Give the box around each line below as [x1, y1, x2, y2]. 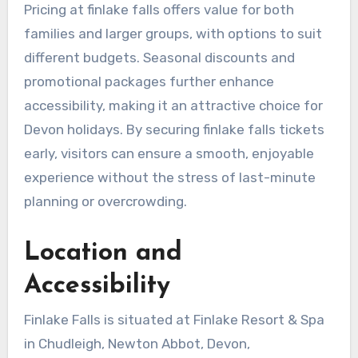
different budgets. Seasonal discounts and [23, 49, 295, 66]
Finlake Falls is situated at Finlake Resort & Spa [23, 311, 324, 328]
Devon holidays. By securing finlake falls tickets [23, 121, 324, 137]
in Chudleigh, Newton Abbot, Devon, [23, 335, 250, 352]
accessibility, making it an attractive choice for [23, 97, 323, 113]
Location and [23, 240, 182, 266]
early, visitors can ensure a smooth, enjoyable [23, 145, 314, 161]
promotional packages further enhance [23, 73, 274, 89]
